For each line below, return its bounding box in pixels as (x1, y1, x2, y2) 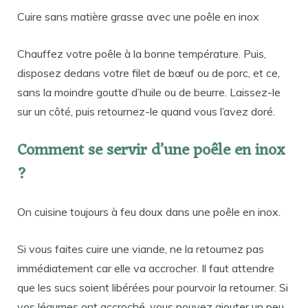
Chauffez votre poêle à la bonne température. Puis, (17, 46, 266, 60)
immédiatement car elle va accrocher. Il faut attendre (17, 261, 274, 276)
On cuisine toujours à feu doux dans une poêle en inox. (17, 205, 280, 219)
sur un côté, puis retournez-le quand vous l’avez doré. (17, 104, 275, 118)
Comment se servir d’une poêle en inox (17, 137, 285, 166)
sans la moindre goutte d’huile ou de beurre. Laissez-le (17, 85, 280, 99)
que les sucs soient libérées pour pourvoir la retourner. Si (17, 280, 288, 295)
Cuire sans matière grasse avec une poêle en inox (17, 9, 259, 23)
